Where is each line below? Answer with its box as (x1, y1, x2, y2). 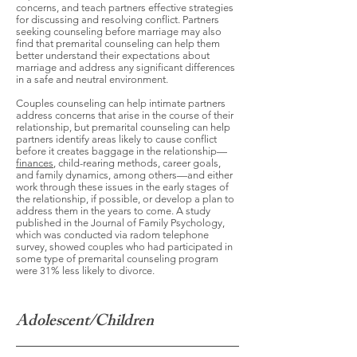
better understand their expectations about (16, 49, 210, 61)
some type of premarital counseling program (16, 253, 218, 265)
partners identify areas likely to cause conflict (16, 133, 217, 145)
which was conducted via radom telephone (16, 229, 209, 241)
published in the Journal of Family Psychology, (16, 217, 225, 229)
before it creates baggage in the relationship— (16, 145, 227, 157)
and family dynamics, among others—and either (16, 169, 233, 181)
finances (16, 157, 53, 169)
